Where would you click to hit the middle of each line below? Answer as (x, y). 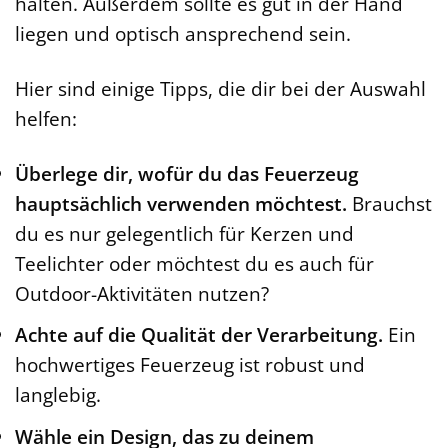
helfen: (46, 118)
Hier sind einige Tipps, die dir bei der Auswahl (220, 88)
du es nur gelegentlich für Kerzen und (184, 233)
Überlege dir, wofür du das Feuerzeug (187, 173)
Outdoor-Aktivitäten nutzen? (142, 293)
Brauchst (389, 203)
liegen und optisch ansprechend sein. (183, 33)
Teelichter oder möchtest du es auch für (194, 263)
